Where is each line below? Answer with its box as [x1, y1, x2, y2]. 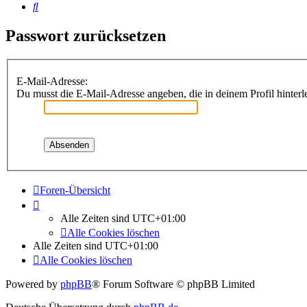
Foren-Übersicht [40, 184, 110, 196]
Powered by [5, 278, 60, 290]
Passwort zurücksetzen [5, 27, 166, 45]
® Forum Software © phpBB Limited [92, 278, 255, 290]
